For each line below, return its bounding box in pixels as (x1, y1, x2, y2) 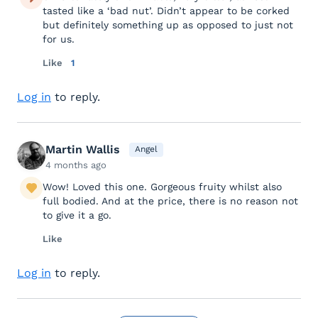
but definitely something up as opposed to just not (43, 18, 293, 31)
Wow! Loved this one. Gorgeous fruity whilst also (43, 180, 282, 192)
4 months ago (45, 159, 106, 170)
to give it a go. (43, 209, 111, 221)
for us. (43, 33, 75, 45)
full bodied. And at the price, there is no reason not (43, 194, 298, 207)
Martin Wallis (45, 142, 120, 156)
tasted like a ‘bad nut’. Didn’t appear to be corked (43, 4, 290, 16)
